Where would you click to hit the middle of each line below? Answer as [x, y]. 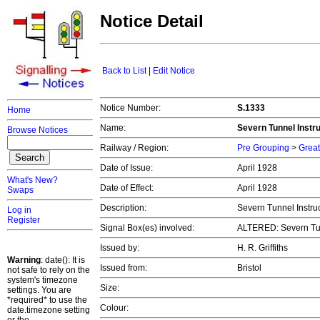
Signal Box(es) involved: [147, 228]
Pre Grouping [263, 148]
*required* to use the [47, 300]
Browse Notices [37, 130]
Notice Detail [152, 21]
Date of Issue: [126, 168]
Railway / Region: [134, 148]
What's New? [32, 180]
